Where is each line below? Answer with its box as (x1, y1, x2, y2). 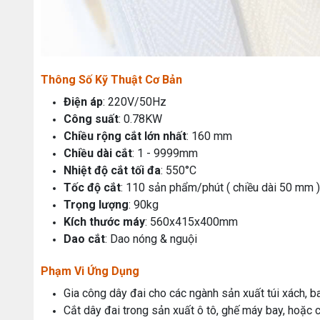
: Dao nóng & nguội (105, 231, 197, 246)
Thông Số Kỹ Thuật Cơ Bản (41, 72, 182, 86)
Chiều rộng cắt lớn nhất (64, 129, 186, 143)
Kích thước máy (64, 214, 145, 229)
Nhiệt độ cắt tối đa (64, 163, 161, 177)
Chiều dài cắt (64, 146, 132, 160)
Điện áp (64, 94, 103, 109)
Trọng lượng (64, 197, 129, 211)
